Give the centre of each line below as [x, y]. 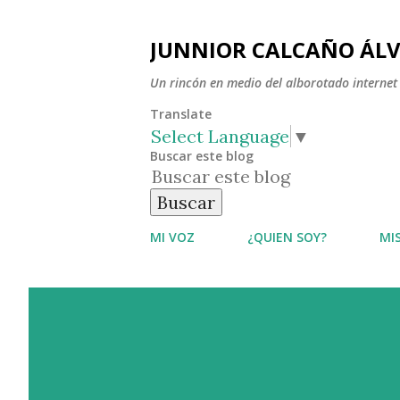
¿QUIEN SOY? [287, 237]
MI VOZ [172, 237]
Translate [181, 114]
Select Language [220, 136]
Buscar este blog [202, 155]
